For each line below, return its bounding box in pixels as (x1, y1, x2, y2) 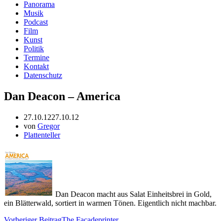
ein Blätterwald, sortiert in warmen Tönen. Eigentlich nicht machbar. (4, 198, 217, 207)
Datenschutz (24, 71, 62, 79)
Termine (24, 53, 49, 62)
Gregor (37, 121, 60, 130)
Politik (24, 44, 44, 53)
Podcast (24, 18, 48, 26)
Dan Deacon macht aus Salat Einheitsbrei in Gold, (53, 189, 212, 198)
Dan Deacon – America (4, 89, 120, 103)
